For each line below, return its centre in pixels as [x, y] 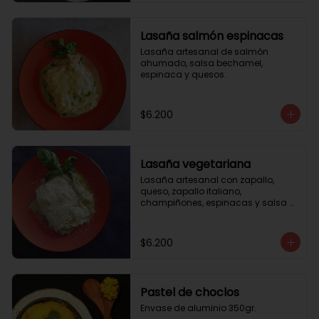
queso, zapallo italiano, [190, 191]
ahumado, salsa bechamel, [201, 63]
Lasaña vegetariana [195, 164]
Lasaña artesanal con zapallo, [207, 180]
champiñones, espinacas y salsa [213, 203]
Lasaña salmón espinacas [211, 36]
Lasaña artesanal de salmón [204, 52]
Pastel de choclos [189, 292]
